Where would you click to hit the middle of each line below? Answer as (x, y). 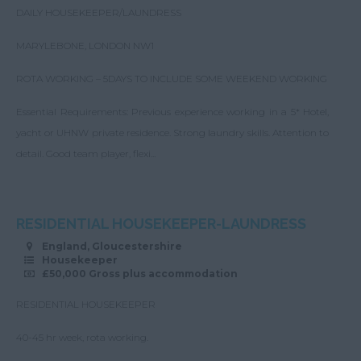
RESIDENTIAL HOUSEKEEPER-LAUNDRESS (161, 224)
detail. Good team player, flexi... (86, 154)
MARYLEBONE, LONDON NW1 (85, 46)
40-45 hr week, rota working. (82, 337)
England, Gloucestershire (112, 246)
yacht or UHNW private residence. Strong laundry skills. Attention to (172, 133)
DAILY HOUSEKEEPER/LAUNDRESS (99, 12)
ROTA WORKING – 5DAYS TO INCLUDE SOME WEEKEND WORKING (172, 79)
